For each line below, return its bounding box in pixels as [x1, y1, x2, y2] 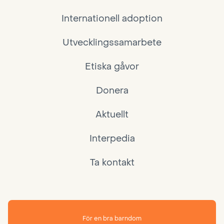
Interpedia [89, 132, 135, 144]
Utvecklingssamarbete [62, 36, 161, 48]
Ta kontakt [89, 156, 134, 168]
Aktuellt [95, 108, 128, 120]
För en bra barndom [82, 214, 141, 222]
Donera [95, 84, 128, 96]
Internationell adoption [61, 12, 162, 24]
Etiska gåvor [85, 60, 139, 72]
